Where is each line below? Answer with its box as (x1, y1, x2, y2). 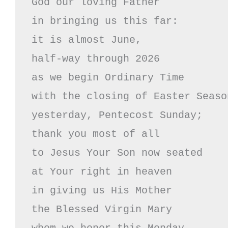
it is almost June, (32, 34, 148, 46)
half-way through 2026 (32, 52, 160, 65)
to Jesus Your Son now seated (32, 147, 203, 159)
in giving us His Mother (32, 184, 172, 196)
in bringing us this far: (32, 15, 178, 27)
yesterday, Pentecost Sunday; (32, 109, 203, 121)
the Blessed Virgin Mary (32, 203, 172, 215)
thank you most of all (32, 128, 166, 140)
